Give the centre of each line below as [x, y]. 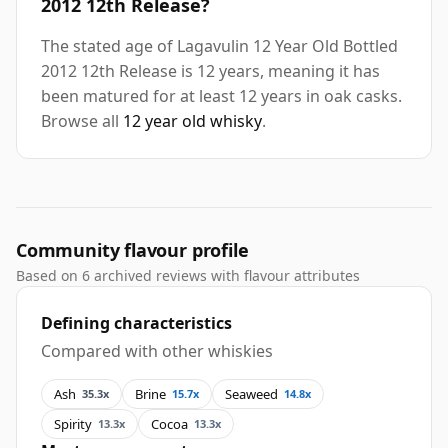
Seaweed [251, 393]
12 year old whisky [192, 121]
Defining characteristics [136, 323]
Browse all [82, 121]
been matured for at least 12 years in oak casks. [221, 96]
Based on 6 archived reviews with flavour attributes [188, 276]
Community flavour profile [132, 250]
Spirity [73, 423]
